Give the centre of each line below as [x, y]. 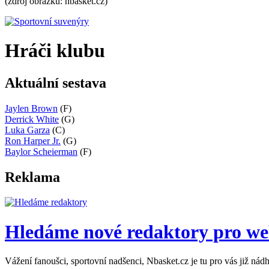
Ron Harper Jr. [33, 141]
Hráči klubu [55, 51]
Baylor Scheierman [41, 151]
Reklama [32, 177]
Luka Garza [27, 130]
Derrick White [32, 119]
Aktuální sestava [56, 83]
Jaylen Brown [31, 108]
